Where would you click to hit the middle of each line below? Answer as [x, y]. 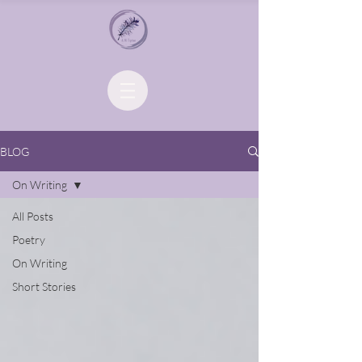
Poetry [29, 240]
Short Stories [44, 286]
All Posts [33, 216]
